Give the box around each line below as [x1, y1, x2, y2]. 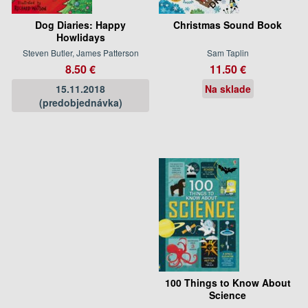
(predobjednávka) [38, 95, 122, 109]
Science [209, 287, 246, 302]
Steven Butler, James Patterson [22, 46, 139, 58]
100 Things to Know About [164, 275, 291, 289]
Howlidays [56, 30, 105, 44]
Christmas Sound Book [173, 17, 282, 32]
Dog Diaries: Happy [35, 17, 126, 32]
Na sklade [204, 81, 251, 96]
